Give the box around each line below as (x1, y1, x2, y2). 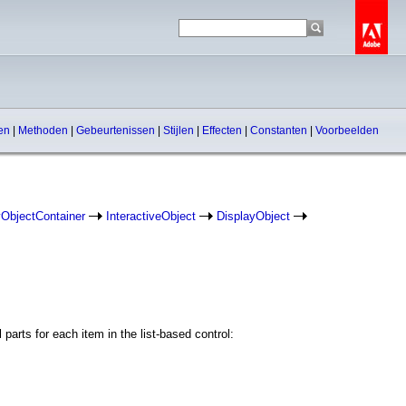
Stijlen (163, 124, 197, 137)
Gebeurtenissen (76, 124, 158, 137)
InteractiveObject (106, 209, 196, 223)
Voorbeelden (315, 124, 379, 137)
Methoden (18, 124, 71, 137)
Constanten (250, 124, 310, 137)
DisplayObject (217, 209, 290, 223)
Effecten (202, 124, 245, 137)
